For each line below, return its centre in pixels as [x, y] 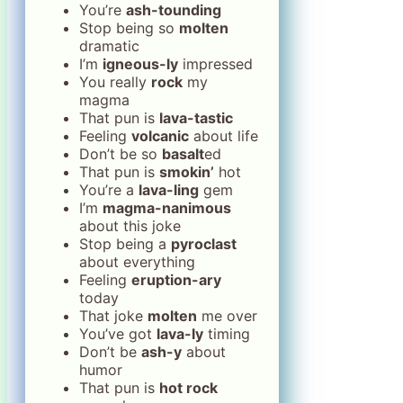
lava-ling [169, 189]
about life [224, 135]
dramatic [109, 45]
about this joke [130, 225]
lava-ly [180, 333]
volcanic [160, 135]
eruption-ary [176, 279]
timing [227, 333]
